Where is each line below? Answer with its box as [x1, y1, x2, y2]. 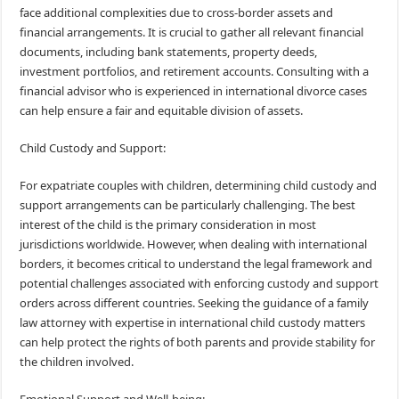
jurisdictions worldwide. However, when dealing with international [20, 236, 368, 253]
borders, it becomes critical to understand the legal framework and [20, 256, 373, 273]
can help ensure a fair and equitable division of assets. [20, 102, 304, 119]
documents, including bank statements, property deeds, [20, 44, 318, 61]
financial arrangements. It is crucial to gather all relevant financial [20, 24, 364, 41]
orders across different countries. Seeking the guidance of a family [20, 295, 370, 312]
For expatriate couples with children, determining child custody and [20, 177, 378, 194]
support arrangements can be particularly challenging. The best [20, 197, 356, 214]
